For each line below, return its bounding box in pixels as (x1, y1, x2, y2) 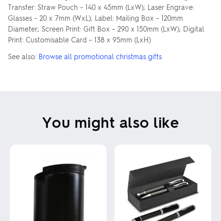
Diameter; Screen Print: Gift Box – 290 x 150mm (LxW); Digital (8, 24, 204, 33)
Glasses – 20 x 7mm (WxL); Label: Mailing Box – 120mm (8, 13, 183, 22)
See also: (8, 52, 38, 61)
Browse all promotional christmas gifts (38, 52, 162, 61)
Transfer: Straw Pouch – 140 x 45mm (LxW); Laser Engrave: (8, 2, 194, 11)
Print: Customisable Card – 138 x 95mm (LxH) (8, 35, 151, 44)
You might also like (41, 112, 180, 131)
